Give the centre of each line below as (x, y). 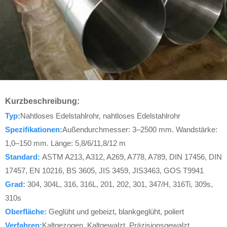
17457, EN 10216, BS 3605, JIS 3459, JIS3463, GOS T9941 (104, 171)
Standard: (23, 157)
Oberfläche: (26, 212)
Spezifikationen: (34, 129)
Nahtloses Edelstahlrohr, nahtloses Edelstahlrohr (100, 116)
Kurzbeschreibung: (42, 101)
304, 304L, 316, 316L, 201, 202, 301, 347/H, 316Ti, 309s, (120, 184)
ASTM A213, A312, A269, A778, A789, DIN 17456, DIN (132, 157)
